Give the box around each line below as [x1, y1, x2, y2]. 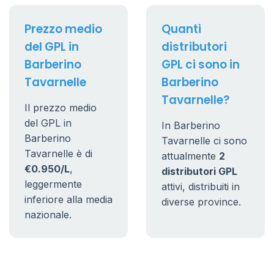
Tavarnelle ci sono [161, 135, 247, 147]
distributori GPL [161, 165, 237, 177]
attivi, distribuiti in [161, 180, 240, 193]
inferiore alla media [24, 193, 113, 206]
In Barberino [161, 119, 220, 131]
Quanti [161, 21, 201, 37]
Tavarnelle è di [24, 147, 92, 160]
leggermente [24, 178, 82, 190]
